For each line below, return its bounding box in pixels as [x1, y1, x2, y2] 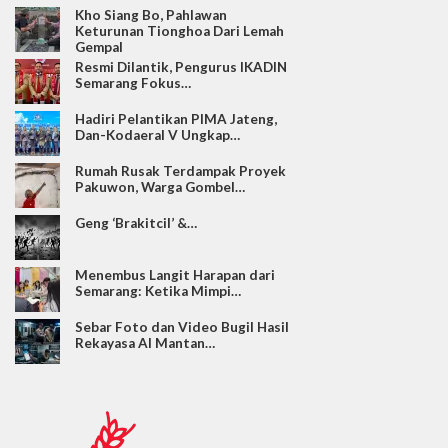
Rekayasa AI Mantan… [75, 334, 215, 351]
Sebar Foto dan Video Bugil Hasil [75, 318, 289, 335]
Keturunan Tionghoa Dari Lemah [75, 22, 284, 39]
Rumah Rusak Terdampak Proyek [75, 162, 286, 179]
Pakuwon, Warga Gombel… [75, 178, 245, 195]
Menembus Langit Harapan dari [75, 266, 275, 283]
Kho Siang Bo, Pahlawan [75, 6, 227, 23]
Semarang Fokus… [75, 74, 191, 91]
